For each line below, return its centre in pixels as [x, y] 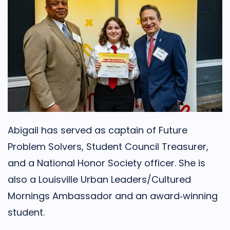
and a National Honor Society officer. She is [107, 163]
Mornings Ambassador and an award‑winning [113, 196]
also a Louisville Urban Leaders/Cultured [99, 179]
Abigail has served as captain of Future [98, 130]
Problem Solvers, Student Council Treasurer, [108, 147]
